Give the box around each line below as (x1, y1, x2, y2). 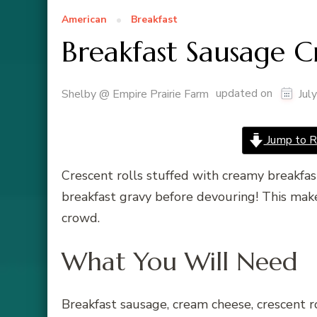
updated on (216, 86, 275, 102)
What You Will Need (62, 245, 298, 277)
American (62, 13, 107, 27)
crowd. (62, 209, 100, 227)
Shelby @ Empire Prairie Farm (62, 86, 209, 103)
